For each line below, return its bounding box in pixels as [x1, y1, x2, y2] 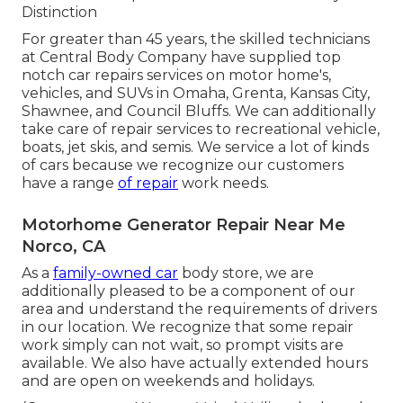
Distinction [22, 3, 97, 21]
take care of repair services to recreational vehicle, [22, 120, 380, 138]
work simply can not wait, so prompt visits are [22, 336, 344, 354]
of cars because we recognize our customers [22, 156, 344, 174]
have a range [22, 174, 118, 192]
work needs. [178, 174, 269, 192]
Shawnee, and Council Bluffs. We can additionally [22, 102, 376, 120]
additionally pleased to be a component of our [22, 282, 355, 300]
